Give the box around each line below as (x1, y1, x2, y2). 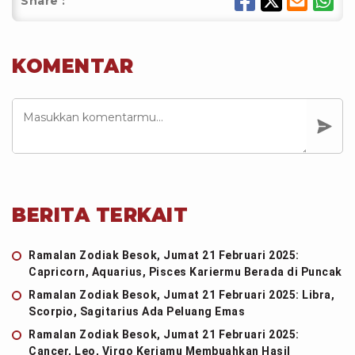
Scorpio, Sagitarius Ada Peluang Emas (29, 305, 245, 318)
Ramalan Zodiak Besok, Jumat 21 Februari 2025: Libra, (29, 288, 334, 301)
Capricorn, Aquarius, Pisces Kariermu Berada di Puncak (29, 265, 342, 278)
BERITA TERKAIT (12, 204, 188, 227)
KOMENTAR (12, 55, 133, 78)
